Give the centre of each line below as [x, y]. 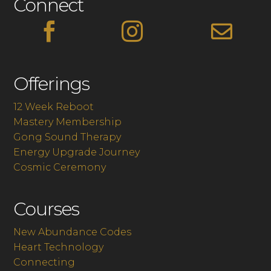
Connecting [44, 263]
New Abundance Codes [73, 232]
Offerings [52, 84]
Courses [47, 209]
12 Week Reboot [54, 107]
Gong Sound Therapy [67, 137]
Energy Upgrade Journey [77, 152]
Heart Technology [59, 247]
